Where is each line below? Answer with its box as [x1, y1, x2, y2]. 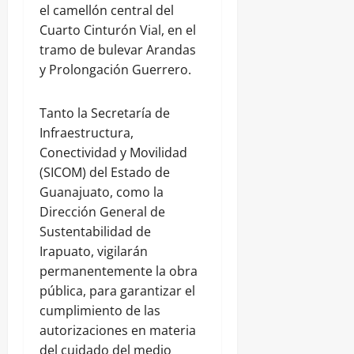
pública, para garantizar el [40, 282, 195, 300]
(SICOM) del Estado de [40, 164, 170, 182]
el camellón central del [40, 2, 174, 20]
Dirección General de [40, 203, 165, 221]
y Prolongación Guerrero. [40, 61, 191, 79]
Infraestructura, [40, 124, 134, 142]
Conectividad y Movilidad [40, 144, 187, 162]
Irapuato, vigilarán [40, 243, 148, 261]
